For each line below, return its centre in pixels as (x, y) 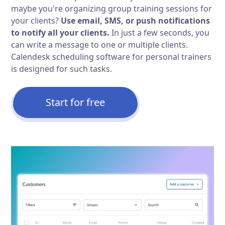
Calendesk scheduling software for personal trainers (111, 57)
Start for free (76, 102)
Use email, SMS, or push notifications (136, 20)
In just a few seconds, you (160, 32)
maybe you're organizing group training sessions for (112, 8)
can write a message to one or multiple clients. (100, 44)
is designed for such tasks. (62, 69)
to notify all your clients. (61, 32)
